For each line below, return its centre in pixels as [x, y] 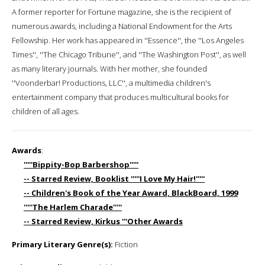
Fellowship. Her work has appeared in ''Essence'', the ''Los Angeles [128, 40]
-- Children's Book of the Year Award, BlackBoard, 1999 [131, 193]
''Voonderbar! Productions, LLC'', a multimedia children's [111, 83]
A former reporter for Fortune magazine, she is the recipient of [122, 12]
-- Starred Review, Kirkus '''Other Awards [103, 221]
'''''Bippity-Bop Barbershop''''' [81, 164]
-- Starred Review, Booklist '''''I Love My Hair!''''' [114, 178]
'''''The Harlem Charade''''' [73, 207]
